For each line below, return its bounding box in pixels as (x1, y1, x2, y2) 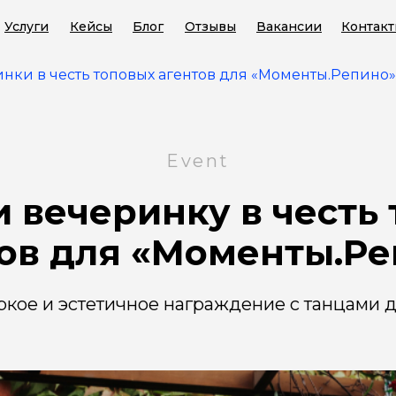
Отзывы (185, 19, 236, 34)
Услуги (4, 19, 49, 34)
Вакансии (256, 19, 322, 34)
